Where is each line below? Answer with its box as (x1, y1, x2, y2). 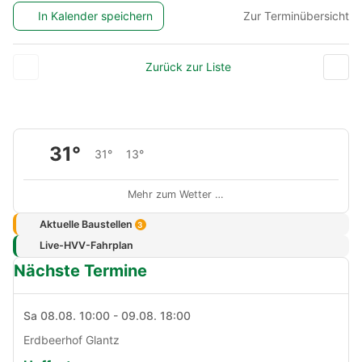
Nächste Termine (14, 260, 147, 280)
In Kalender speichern (38, 8, 154, 23)
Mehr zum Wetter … (128, 188, 224, 201)
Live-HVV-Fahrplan (39, 239, 133, 252)
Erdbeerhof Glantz (23, 332, 120, 347)
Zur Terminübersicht (243, 8, 349, 23)
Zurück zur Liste (145, 60, 231, 74)
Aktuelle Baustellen (39, 217, 135, 230)
